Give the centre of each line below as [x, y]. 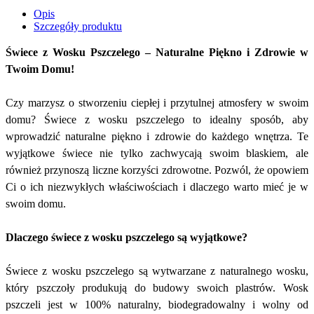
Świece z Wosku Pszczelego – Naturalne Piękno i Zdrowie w [157, 53]
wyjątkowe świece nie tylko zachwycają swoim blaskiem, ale [157, 153]
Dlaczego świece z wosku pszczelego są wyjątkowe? [127, 238]
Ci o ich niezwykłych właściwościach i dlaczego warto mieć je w [157, 187]
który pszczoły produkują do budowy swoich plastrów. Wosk [157, 288]
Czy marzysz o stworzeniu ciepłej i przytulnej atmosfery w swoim [157, 103]
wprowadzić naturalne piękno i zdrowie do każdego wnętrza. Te [157, 137]
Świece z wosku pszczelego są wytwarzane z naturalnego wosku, [157, 271]
